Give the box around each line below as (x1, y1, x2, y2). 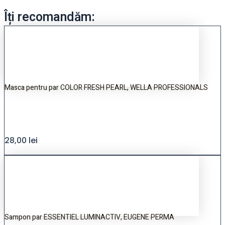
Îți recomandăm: (4, 8, 95, 27)
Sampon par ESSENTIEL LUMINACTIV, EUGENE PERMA (5, 212, 174, 223)
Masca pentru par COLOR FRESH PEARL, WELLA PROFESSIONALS (5, 82, 208, 93)
